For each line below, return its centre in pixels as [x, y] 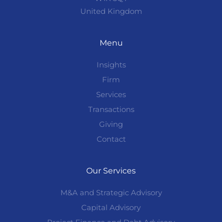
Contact [111, 139]
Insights [111, 65]
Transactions [111, 110]
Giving [111, 124]
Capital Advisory [111, 208]
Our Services [111, 171]
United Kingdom [111, 11]
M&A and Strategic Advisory [111, 193]
